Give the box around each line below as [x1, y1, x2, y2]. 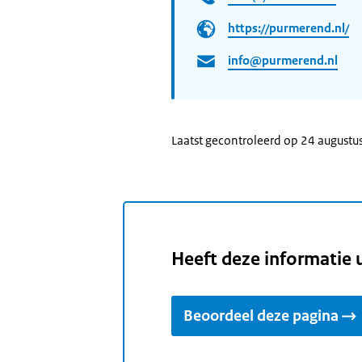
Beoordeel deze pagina [183, 306, 339, 326]
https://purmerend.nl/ [228, 19, 349, 36]
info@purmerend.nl [228, 52, 338, 68]
